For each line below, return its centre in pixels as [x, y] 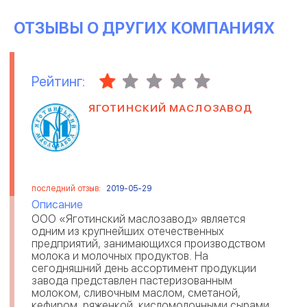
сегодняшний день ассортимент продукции [144, 269]
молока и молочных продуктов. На [120, 256]
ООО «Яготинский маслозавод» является [138, 219]
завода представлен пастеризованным [132, 281]
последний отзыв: [67, 189]
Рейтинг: [58, 81]
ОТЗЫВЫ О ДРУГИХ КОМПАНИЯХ [144, 28]
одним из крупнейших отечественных [128, 232]
